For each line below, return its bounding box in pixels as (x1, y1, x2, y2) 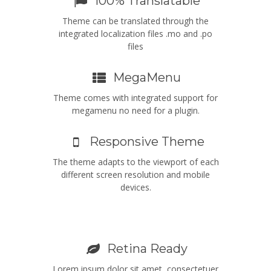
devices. (120, 181, 151, 193)
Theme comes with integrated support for (53, 91, 218, 103)
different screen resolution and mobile (61, 168, 210, 180)
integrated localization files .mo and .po (59, 27, 212, 39)
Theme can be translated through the (62, 15, 209, 27)
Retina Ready (106, 241, 188, 256)
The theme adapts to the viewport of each (52, 155, 219, 168)
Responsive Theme (90, 134, 205, 149)
